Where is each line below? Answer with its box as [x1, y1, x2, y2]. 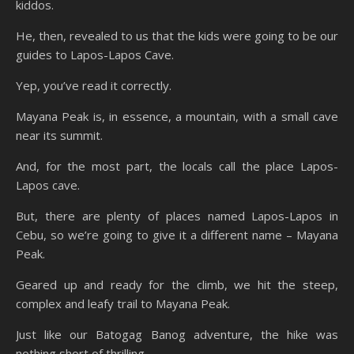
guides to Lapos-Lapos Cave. [16, 46, 174, 62]
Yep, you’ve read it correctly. [16, 77, 171, 93]
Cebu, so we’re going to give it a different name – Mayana [16, 226, 338, 243]
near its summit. [16, 126, 103, 143]
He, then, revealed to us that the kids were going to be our [16, 27, 338, 43]
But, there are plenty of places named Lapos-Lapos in [16, 207, 338, 224]
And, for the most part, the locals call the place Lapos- [16, 157, 338, 174]
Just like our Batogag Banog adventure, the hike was [16, 326, 338, 342]
